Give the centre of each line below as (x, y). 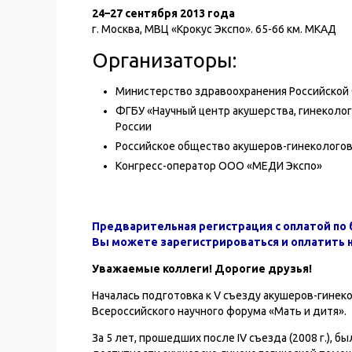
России (134, 126)
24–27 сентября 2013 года (163, 13)
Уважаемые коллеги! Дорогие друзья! (202, 269)
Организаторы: (164, 60)
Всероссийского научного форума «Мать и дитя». (219, 311)
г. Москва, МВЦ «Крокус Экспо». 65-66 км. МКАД (214, 29)
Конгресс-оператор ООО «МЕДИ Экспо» (219, 166)
